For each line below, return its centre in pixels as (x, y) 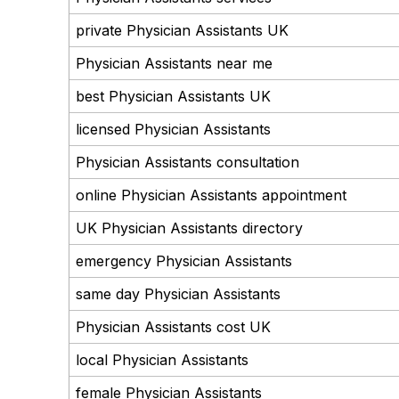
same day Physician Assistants (178, 293)
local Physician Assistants (162, 359)
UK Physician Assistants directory (189, 228)
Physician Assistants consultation (187, 162)
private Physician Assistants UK (182, 30)
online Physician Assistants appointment (211, 195)
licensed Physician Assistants (173, 129)
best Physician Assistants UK (173, 96)
